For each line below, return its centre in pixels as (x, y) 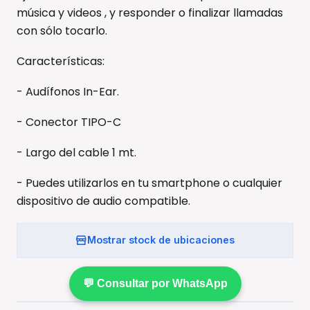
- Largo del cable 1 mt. (76, 152)
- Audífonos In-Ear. (68, 91)
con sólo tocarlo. (62, 30)
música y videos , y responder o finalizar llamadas (150, 12)
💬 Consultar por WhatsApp (155, 283)
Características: (61, 61)
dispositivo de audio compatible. (103, 201)
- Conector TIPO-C (69, 122)
